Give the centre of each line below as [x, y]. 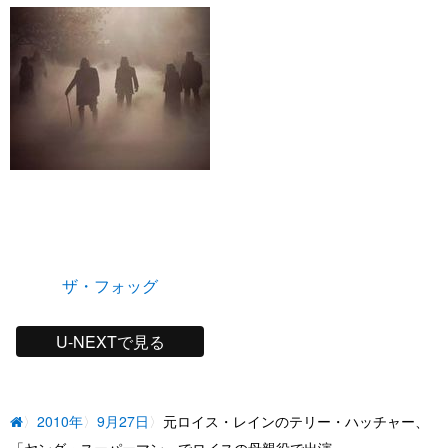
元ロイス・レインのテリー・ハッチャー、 [296, 421]
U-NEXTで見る [110, 342]
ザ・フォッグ [110, 286]
